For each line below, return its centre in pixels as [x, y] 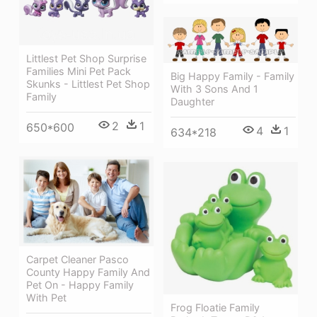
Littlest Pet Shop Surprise [86, 58]
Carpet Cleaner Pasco [77, 259]
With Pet [46, 297]
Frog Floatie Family [215, 308]
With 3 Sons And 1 [214, 89]
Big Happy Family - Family [232, 76]
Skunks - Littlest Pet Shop [88, 83]
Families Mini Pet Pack [79, 71]
